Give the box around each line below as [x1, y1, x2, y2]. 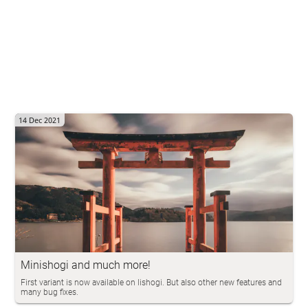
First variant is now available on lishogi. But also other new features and [21, 278, 283, 288]
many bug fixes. [21, 287, 79, 298]
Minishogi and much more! [21, 258, 151, 272]
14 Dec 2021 [19, 115, 61, 126]
